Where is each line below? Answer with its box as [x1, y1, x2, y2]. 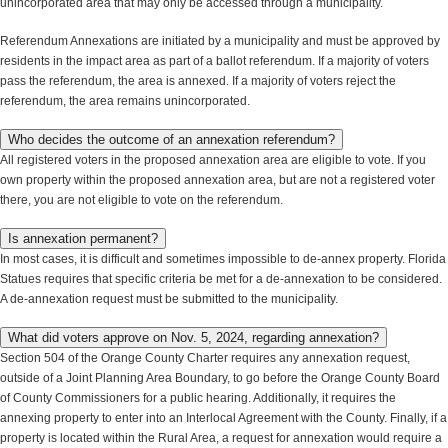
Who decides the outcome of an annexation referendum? [8, 131, 335, 147]
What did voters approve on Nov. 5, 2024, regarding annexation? [8, 329, 379, 345]
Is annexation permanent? [8, 230, 158, 246]
